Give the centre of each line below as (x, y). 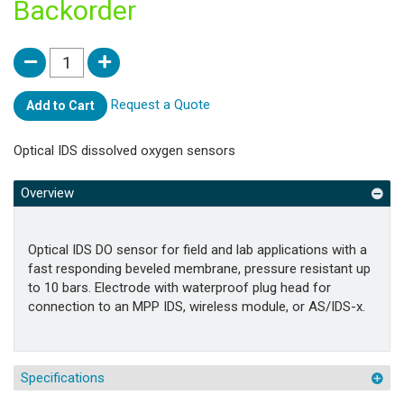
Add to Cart (60, 106)
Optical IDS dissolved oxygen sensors (124, 150)
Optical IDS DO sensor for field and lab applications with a (197, 250)
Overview (47, 193)
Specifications (62, 377)
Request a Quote (161, 105)
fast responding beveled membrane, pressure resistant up (199, 269)
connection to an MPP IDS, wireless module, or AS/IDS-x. (197, 307)
